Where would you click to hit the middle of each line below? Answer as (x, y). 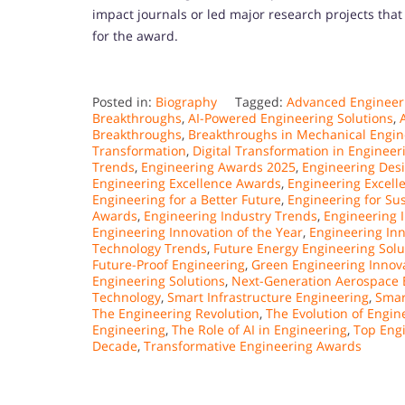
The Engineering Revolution (176, 313)
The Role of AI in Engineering (259, 329)
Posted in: (124, 101)
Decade (115, 345)
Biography (186, 101)
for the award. (135, 35)
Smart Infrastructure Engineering (268, 297)
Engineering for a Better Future (187, 199)
